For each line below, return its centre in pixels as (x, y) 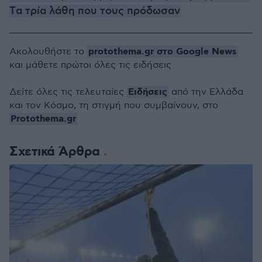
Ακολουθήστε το (48, 52)
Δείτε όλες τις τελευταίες (68, 92)
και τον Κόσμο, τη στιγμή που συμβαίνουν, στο (114, 106)
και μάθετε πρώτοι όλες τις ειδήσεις (90, 65)
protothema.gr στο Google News (163, 52)
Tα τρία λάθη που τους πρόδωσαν (95, 11)
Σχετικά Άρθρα (56, 152)
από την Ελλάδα (206, 92)
